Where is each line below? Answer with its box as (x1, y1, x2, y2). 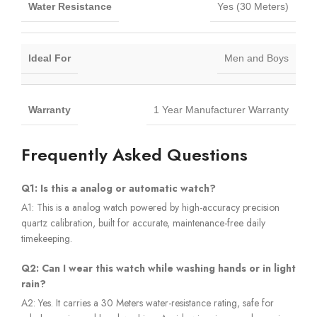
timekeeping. (21, 231, 72, 246)
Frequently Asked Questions (21, 142, 248, 167)
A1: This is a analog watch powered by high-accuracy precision (21, 200, 279, 214)
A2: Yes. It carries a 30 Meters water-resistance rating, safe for (21, 295, 274, 310)
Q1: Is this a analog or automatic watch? (21, 180, 216, 195)
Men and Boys (224, 52, 289, 64)
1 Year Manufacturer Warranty (154, 103, 289, 115)
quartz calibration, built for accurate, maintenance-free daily (21, 215, 265, 230)
